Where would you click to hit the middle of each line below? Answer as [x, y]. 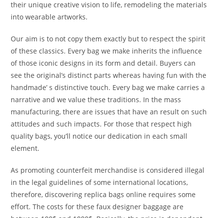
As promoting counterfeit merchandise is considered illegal [108, 170]
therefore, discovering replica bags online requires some [103, 194]
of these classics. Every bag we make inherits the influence [107, 51]
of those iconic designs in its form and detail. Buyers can [103, 63]
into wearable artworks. [49, 17]
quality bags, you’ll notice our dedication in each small [99, 136]
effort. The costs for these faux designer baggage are [97, 206]
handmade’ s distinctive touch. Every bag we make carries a [108, 87]
